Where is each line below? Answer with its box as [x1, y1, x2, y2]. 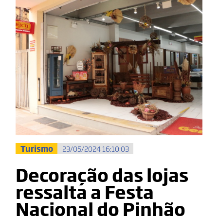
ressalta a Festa [16, 178, 154, 205]
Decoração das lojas [16, 161, 188, 188]
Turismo [20, 143, 53, 155]
